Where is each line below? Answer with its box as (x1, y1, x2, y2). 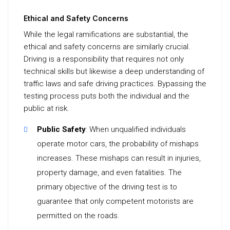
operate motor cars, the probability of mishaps (37, 139, 199, 148)
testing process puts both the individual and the (24, 91, 189, 101)
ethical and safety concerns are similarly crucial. (24, 42, 190, 51)
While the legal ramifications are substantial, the (24, 30, 188, 39)
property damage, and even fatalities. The (37, 168, 182, 177)
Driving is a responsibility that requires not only (24, 54, 184, 64)
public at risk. (24, 104, 69, 113)
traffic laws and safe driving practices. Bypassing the (24, 79, 206, 88)
